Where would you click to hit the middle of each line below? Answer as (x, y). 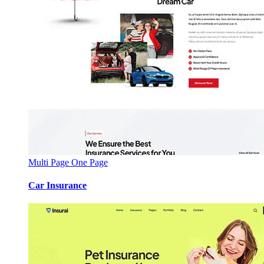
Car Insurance (57, 185)
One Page (90, 162)
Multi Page (50, 162)
